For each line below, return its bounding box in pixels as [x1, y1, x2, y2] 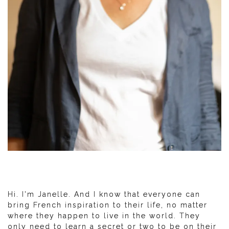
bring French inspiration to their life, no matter [8, 201, 208, 210]
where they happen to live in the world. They [8, 212, 200, 220]
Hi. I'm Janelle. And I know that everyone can [8, 190, 200, 199]
